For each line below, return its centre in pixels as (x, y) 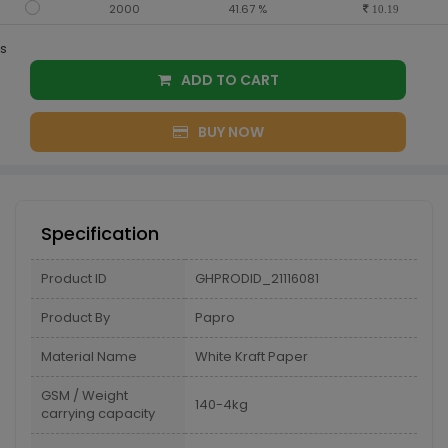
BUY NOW (230, 132)
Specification (100, 233)
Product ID (74, 278)
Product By (75, 317)
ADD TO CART (259, 80)
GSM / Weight (84, 395)
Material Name (89, 356)
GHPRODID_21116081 (257, 278)
